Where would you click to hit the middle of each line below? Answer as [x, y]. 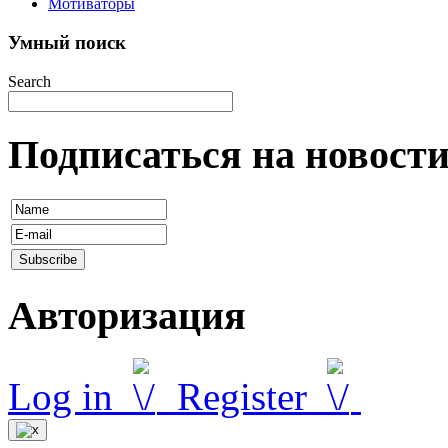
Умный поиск [67, 43]
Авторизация [127, 316]
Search [29, 81]
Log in [65, 396]
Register [247, 396]
